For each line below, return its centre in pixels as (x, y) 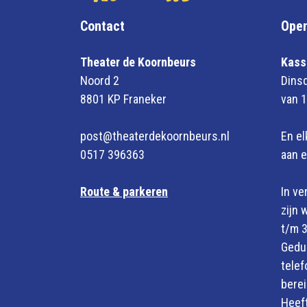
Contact (102, 26)
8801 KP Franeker (123, 99)
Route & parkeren (124, 192)
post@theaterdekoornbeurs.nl (155, 136)
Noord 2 (100, 81)
